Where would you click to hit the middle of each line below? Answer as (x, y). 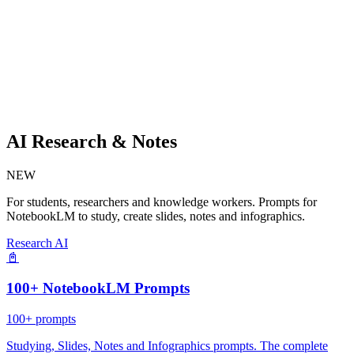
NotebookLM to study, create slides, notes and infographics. (156, 217)
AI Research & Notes (92, 142)
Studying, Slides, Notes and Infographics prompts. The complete (167, 345)
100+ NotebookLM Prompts (98, 288)
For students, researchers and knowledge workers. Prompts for (162, 202)
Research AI (37, 243)
